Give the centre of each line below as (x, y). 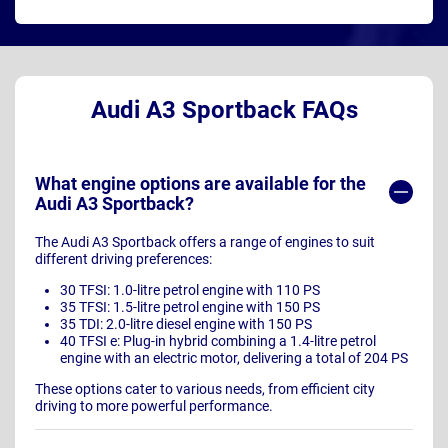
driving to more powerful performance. (154, 406)
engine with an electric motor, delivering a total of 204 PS (233, 358)
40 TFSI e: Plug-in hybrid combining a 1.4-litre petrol (217, 341)
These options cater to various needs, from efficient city (205, 389)
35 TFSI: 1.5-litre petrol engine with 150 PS (189, 307)
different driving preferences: (123, 259)
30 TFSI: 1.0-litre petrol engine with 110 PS (189, 290)
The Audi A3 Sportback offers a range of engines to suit (205, 242)
